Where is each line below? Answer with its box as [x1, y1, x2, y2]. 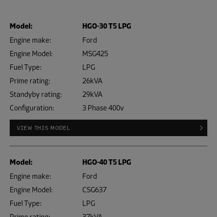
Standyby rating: [10, 90, 62, 99]
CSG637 [82, 185, 107, 195]
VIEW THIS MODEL [17, 124, 70, 131]
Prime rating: [10, 76, 50, 86]
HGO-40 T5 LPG [82, 157, 131, 168]
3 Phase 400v [82, 103, 124, 113]
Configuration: [10, 103, 54, 113]
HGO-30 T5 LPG [82, 21, 131, 31]
